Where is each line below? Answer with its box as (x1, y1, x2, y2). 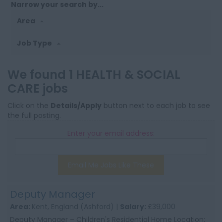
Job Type (17, 38, 54, 49)
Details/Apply (51, 101, 102, 111)
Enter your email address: (67, 128, 155, 139)
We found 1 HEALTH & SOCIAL (7, 66, 180, 83)
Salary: (120, 202, 148, 212)
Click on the (7, 101, 51, 111)
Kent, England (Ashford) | (32, 202, 120, 212)
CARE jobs (7, 80, 68, 97)
